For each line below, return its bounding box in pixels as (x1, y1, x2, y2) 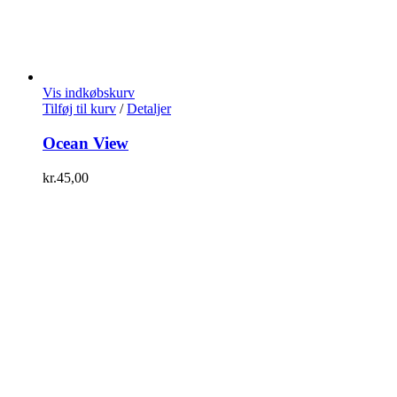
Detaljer (127, 101, 171, 117)
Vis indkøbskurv (43, 85, 135, 101)
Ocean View (43, 134, 128, 153)
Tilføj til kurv (43, 101, 116, 117)
